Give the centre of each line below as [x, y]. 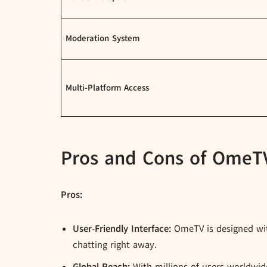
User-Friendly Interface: [122, 229]
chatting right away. [115, 245]
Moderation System [103, 38]
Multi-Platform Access [108, 88]
